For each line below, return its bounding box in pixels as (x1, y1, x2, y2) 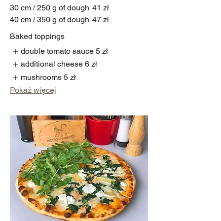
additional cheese (21, 59, 83, 69)
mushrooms (21, 72, 62, 82)
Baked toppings (10, 31, 65, 41)
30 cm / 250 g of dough (10, 2, 89, 12)
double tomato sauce (21, 46, 94, 56)
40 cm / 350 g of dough (10, 14, 89, 24)
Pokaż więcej (10, 85, 56, 95)
